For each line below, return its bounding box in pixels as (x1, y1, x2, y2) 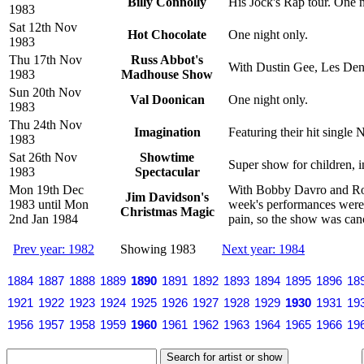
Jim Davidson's (125, 189, 209, 204)
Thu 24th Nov (9, 117, 82, 132)
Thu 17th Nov (9, 52, 82, 67)
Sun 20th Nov (9, 84, 81, 99)
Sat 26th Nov (9, 149, 77, 164)
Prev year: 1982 (13, 241, 94, 256)
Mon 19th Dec (9, 182, 84, 197)
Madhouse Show (121, 67, 213, 81)
